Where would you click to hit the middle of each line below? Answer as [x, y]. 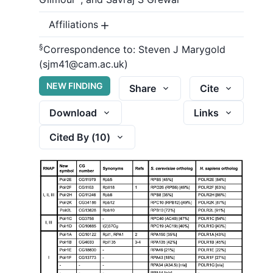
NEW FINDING [75, 86]
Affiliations [73, 24]
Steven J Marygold [180, 49]
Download [73, 112]
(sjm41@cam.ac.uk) [83, 64]
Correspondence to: [89, 49]
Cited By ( [72, 137]
